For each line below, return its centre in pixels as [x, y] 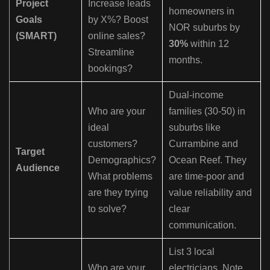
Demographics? [122, 160]
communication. [202, 225]
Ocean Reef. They [208, 160]
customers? [113, 144]
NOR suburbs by [204, 28]
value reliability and [210, 193]
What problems [120, 177]
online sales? [117, 36]
